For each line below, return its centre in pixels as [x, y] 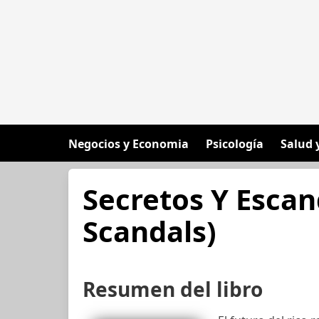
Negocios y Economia [129, 144]
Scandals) [150, 231]
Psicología [235, 144]
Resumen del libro [173, 289]
